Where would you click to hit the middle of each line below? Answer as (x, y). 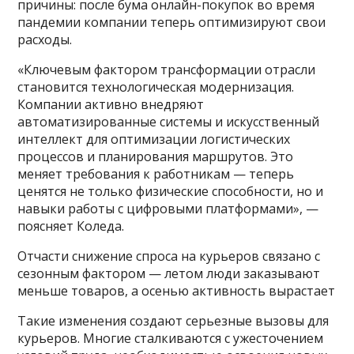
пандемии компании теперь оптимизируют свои (172, 22)
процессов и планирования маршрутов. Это (156, 156)
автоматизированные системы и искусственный (169, 121)
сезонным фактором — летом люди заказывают (169, 273)
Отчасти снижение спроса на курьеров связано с (169, 256)
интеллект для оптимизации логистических (154, 139)
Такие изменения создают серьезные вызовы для (173, 320)
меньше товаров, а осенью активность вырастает (177, 290)
